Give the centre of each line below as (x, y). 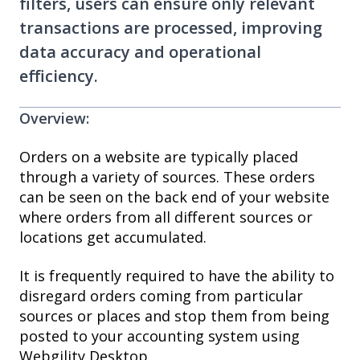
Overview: (54, 118)
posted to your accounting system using (160, 335)
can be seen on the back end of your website (174, 197)
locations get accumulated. (113, 237)
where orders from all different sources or (166, 217)
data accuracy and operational (140, 52)
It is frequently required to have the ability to (177, 275)
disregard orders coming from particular (161, 295)
